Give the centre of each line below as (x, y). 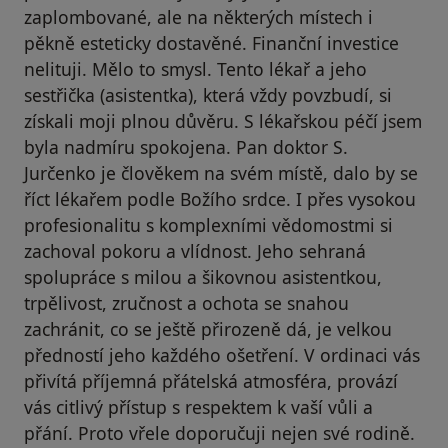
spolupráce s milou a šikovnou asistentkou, (203, 277)
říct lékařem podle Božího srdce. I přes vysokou (220, 199)
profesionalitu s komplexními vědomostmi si (208, 225)
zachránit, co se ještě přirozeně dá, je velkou (208, 329)
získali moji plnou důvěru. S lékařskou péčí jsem (223, 121)
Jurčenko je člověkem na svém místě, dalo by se (221, 173)
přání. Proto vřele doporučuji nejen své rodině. (219, 433)
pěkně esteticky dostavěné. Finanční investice (211, 43)
